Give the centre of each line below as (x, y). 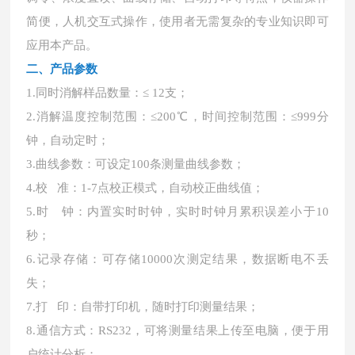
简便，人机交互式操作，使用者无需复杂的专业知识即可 (177, 21)
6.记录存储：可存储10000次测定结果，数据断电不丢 (177, 259)
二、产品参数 (62, 69)
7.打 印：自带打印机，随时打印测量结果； (143, 307)
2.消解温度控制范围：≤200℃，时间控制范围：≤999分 (177, 116)
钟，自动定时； (68, 140)
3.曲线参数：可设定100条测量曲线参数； (136, 164)
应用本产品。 (62, 45)
